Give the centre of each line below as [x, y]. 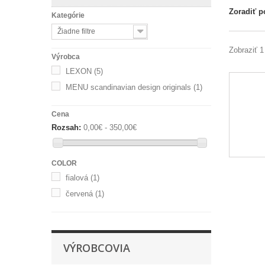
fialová [77, 178]
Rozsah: [66, 127]
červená [79, 194]
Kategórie [68, 15]
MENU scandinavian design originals [128, 87]
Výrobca [66, 57]
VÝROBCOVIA [97, 248]
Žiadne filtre [76, 31]
